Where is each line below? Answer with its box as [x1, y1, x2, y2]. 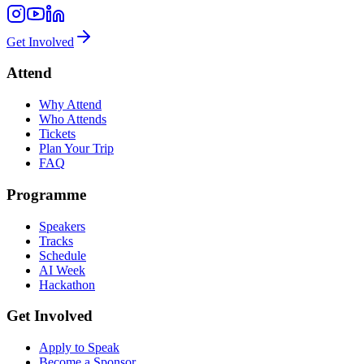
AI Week [39, 262, 85, 277]
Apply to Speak [39, 340, 119, 354]
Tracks [39, 233, 73, 248]
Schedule [39, 248, 86, 262]
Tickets [39, 127, 76, 141]
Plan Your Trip [39, 141, 114, 156]
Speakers [39, 219, 85, 233]
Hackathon [39, 277, 95, 292]
